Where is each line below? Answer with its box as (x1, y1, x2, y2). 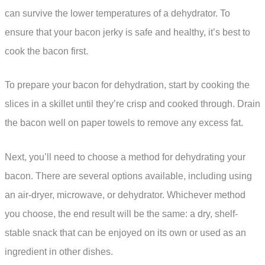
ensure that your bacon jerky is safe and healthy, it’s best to (5, 27, 250, 37)
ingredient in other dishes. (5, 246, 113, 257)
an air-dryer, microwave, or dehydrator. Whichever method (5, 189, 245, 200)
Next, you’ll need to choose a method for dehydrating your (5, 151, 245, 162)
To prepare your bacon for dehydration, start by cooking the (5, 80, 250, 91)
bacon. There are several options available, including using (5, 170, 252, 181)
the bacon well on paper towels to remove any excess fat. (5, 118, 243, 128)
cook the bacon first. (5, 46, 88, 56)
